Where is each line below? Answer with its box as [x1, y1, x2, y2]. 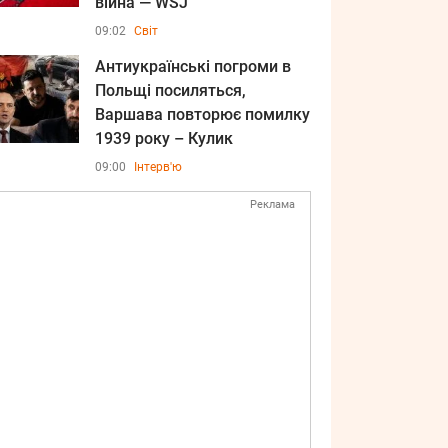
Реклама [250, 198, 295, 211]
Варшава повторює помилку [95, 105, 310, 124]
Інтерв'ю [134, 160, 182, 174]
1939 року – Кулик [95, 129, 233, 148]
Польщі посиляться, [95, 81, 246, 100]
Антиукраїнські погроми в [95, 57, 291, 76]
